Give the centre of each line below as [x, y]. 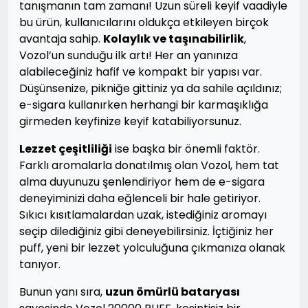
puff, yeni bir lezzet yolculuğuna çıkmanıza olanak [152, 248]
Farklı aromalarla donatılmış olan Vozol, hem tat [149, 165]
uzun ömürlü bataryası [173, 292]
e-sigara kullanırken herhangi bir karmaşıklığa [144, 105]
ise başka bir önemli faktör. [186, 149]
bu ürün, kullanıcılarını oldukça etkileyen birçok [144, 22]
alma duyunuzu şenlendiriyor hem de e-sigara [142, 182]
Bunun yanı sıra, [62, 292]
